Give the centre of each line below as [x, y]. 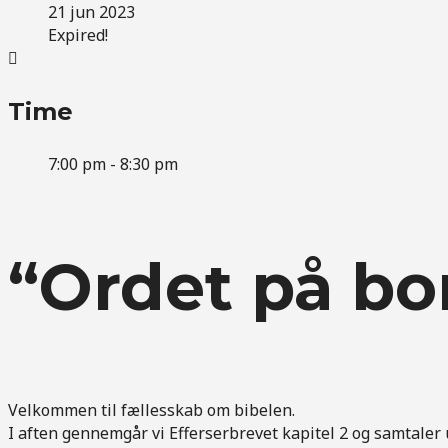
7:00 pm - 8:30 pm [113, 163]
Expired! [78, 34]
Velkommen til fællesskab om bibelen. [151, 409]
